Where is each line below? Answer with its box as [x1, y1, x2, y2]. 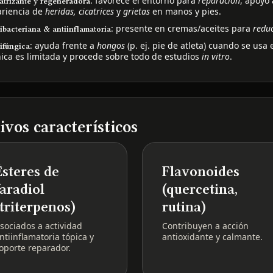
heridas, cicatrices [45, 5, 115, 17]
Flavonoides [162, 162, 240, 180]
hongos [97, 39, 126, 51]
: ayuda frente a [30, 39, 97, 51]
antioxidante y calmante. [162, 230, 263, 243]
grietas [123, 5, 151, 17]
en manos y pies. [150, 5, 222, 17]
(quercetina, [162, 180, 238, 197]
